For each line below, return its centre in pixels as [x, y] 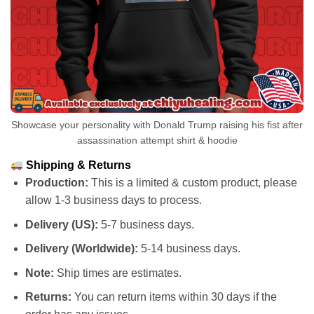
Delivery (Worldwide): [81, 249]
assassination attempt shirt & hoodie [157, 141]
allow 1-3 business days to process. [113, 200]
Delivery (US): [61, 224]
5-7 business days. [146, 224]
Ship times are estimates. [117, 273]
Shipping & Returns [77, 165]
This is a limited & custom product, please [192, 183]
